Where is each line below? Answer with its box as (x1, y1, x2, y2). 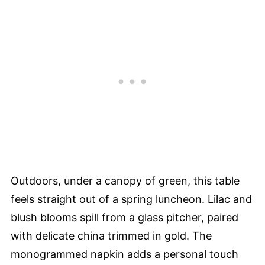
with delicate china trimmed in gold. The (11, 229, 212, 242)
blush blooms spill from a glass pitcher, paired (11, 211, 238, 224)
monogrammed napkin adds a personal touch (11, 247, 238, 260)
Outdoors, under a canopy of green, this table (11, 174, 240, 187)
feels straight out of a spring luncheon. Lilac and (11, 192, 252, 205)
